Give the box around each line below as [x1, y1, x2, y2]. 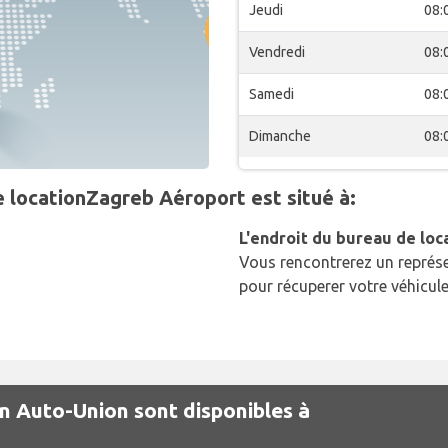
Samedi [249, 86, 294, 102]
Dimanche [249, 128, 311, 144]
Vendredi [249, 44, 305, 60]
